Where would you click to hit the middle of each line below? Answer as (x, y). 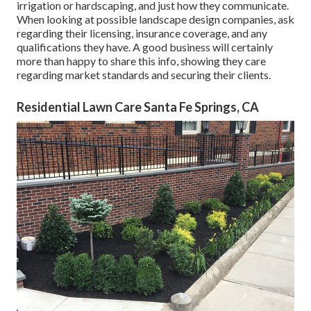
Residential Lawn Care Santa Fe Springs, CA (138, 107)
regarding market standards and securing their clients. (144, 75)
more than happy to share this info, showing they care (141, 61)
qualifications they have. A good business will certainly (145, 47)
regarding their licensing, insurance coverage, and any (142, 33)
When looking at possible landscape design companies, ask (155, 19)
